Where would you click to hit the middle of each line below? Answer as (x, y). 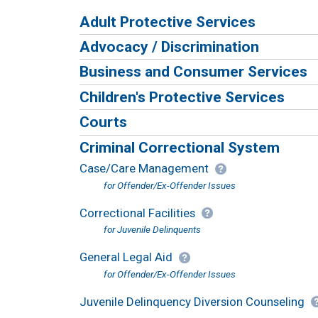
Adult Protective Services (168, 21)
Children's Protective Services (182, 97)
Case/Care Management (144, 169)
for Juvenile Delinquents (152, 230)
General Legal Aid (126, 257)
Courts (103, 122)
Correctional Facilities (137, 213)
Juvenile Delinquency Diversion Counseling (192, 301)
